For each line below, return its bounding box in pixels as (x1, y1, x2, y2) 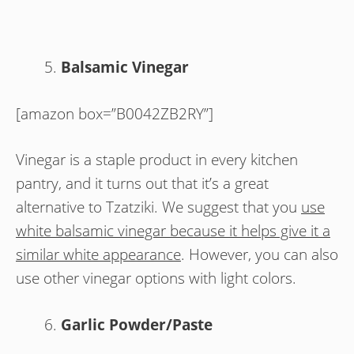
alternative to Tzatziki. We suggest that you (16, 197, 301, 218)
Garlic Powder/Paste (61, 314, 213, 335)
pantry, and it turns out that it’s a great (16, 173, 269, 194)
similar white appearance (16, 244, 181, 265)
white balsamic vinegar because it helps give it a (16, 220, 330, 242)
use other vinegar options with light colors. (16, 268, 296, 289)
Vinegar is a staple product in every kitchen (16, 149, 298, 171)
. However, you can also (181, 244, 338, 265)
